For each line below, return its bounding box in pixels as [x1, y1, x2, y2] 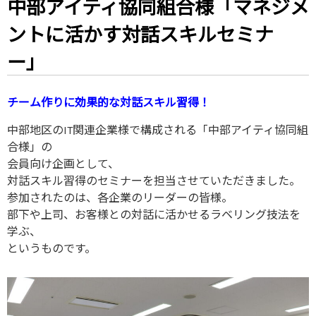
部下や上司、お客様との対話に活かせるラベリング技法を [7, 207, 300, 221]
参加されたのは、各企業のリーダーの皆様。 [7, 190, 233, 205]
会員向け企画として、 [7, 157, 119, 171]
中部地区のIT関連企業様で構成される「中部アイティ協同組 [7, 123, 308, 137]
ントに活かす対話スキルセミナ [7, 23, 274, 47]
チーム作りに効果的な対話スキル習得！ [7, 95, 210, 109]
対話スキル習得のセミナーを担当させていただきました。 [7, 174, 300, 188]
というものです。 [7, 241, 96, 255]
